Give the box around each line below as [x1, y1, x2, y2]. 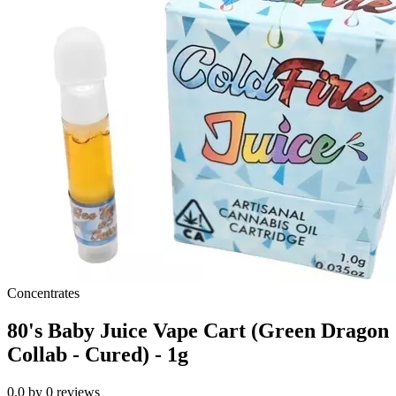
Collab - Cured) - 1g [7, 343, 188, 367]
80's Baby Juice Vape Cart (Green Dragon [7, 319, 389, 343]
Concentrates [7, 286, 80, 301]
